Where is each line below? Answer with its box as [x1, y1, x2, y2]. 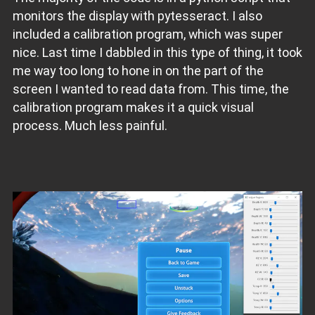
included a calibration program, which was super [12, 27, 283, 42]
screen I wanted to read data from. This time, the [12, 82, 289, 97]
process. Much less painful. [12, 118, 167, 134]
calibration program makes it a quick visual [12, 100, 254, 115]
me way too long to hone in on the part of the [12, 63, 264, 79]
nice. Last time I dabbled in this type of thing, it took [12, 45, 302, 60]
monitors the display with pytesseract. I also [12, 8, 262, 24]
